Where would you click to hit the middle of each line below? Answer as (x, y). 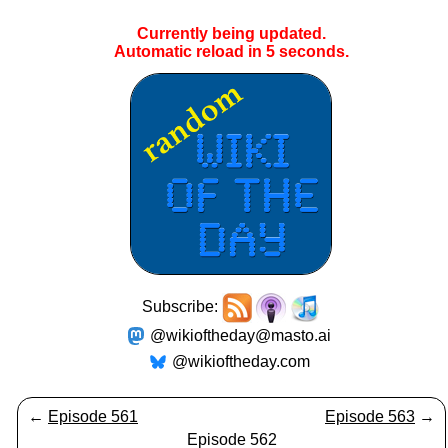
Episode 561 (93, 416)
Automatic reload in (190, 51)
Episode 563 (370, 416)
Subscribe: (181, 307)
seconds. (312, 51)
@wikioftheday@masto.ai (240, 335)
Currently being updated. (231, 33)
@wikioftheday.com (240, 361)
